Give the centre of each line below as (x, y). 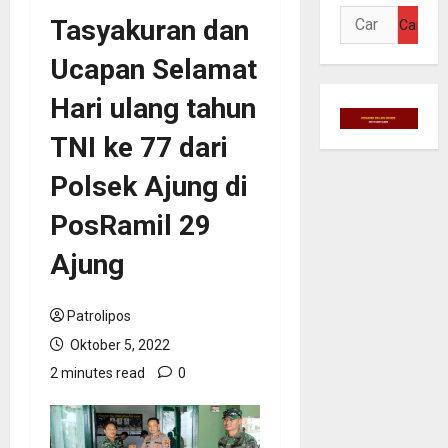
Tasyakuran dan (149, 30)
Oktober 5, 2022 (118, 344)
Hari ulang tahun (153, 108)
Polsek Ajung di (152, 186)
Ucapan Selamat (153, 69)
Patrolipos (99, 315)
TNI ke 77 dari (139, 147)
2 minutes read (97, 372)
